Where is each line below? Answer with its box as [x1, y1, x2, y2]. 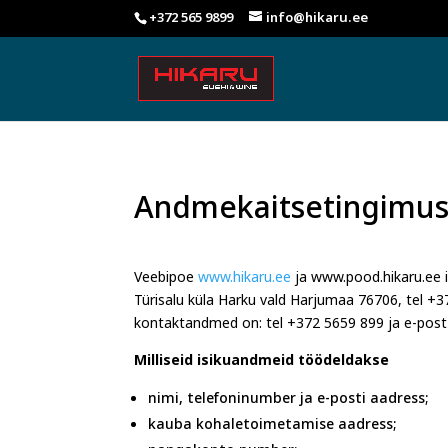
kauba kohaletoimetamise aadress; [148, 413, 398, 443]
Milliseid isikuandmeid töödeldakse [134, 349, 390, 379]
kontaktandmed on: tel [134, 312, 288, 342]
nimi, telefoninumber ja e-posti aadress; [148, 387, 430, 417]
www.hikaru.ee [198, 266, 292, 296]
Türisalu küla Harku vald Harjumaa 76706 [134, 289, 399, 319]
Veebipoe [134, 266, 199, 296]
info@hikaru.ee [266, 6, 369, 34]
